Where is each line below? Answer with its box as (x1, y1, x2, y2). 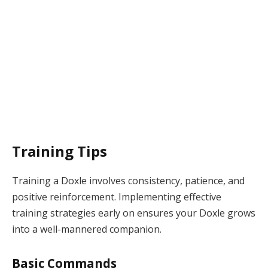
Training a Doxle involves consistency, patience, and (12, 174, 245, 188)
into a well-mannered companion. (12, 223, 162, 236)
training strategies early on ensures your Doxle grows (12, 206, 255, 220)
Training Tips (12, 141, 107, 162)
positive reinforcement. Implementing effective (12, 190, 221, 204)
